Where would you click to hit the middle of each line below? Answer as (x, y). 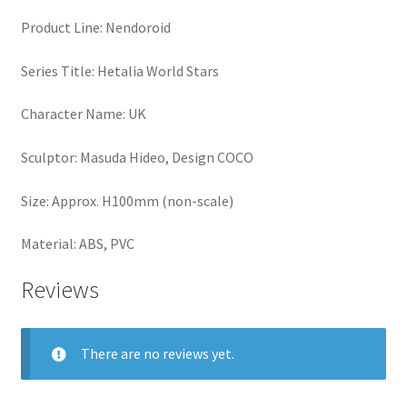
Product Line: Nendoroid (95, 28)
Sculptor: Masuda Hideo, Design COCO (137, 157)
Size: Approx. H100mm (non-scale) (127, 200)
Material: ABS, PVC (77, 244)
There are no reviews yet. (157, 353)
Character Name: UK (83, 114)
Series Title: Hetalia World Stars (119, 70)
